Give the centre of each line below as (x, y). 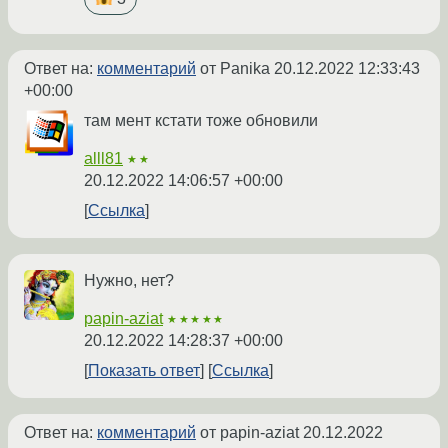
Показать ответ (144, 371)
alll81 (103, 159)
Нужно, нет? (129, 281)
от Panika (235, 69)
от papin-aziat (249, 433)
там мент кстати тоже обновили (201, 121)
